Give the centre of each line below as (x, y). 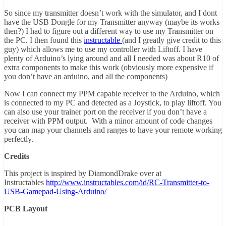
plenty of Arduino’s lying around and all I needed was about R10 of (111, 59)
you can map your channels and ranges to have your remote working (113, 130)
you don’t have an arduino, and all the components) (86, 77)
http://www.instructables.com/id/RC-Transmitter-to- (128, 183)
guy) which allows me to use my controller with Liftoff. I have (103, 49)
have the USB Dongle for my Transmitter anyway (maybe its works (112, 22)
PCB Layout (26, 209)
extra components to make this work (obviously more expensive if (109, 68)
